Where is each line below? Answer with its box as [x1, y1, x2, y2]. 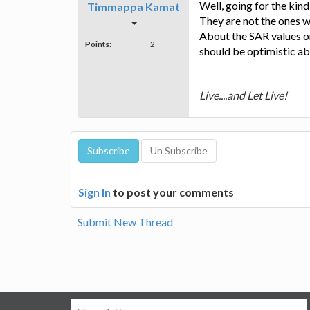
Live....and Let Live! [199, 88, 287, 102]
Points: [85, 38, 111, 48]
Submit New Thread [77, 215, 173, 228]
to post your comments [111, 185, 234, 199]
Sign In [78, 185, 111, 199]
